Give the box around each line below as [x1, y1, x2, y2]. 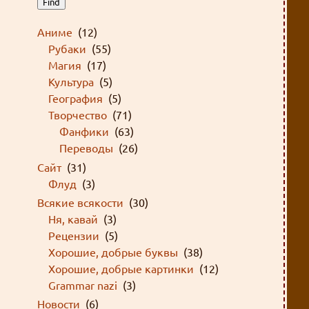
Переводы [59, 141, 114, 155]
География [48, 91, 103, 106]
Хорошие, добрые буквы [48, 244, 179, 259]
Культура [48, 74, 94, 89]
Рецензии [48, 228, 100, 242]
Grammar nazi [48, 277, 118, 292]
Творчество [48, 108, 108, 122]
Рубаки [48, 41, 87, 56]
